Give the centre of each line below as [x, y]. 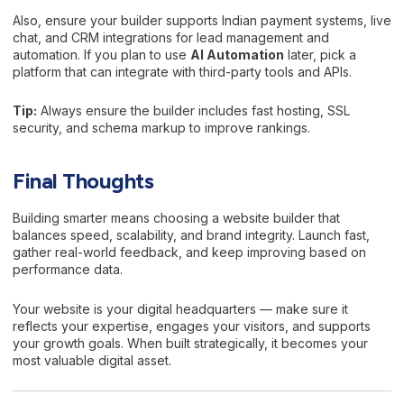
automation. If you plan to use [101, 54]
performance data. [68, 270]
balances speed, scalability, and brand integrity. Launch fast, [191, 235]
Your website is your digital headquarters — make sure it [180, 308]
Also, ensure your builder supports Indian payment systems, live [202, 20]
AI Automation [237, 54]
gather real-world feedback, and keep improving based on [189, 252]
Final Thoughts [83, 181]
